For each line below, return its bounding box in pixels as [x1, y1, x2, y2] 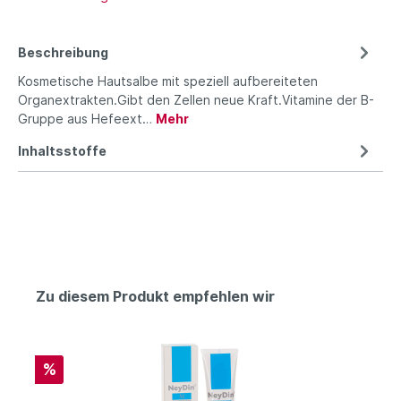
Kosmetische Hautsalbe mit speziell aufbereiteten [18, 73, 318, 89]
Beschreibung [18, 44, 108, 60]
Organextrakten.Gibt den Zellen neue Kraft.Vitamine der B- [18, 91, 374, 107]
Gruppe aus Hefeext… [18, 110, 156, 126]
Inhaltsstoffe [18, 142, 107, 158]
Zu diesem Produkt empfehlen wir [36, 286, 275, 305]
